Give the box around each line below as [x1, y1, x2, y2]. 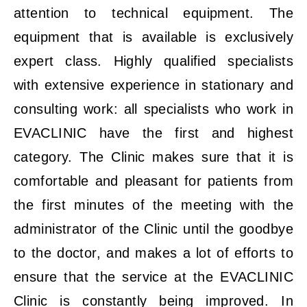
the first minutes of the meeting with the [14, 197, 293, 212]
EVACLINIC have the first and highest [14, 125, 293, 140]
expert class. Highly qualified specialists [14, 53, 293, 69]
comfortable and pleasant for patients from [14, 173, 293, 188]
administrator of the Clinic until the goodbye [14, 221, 293, 236]
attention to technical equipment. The [14, 5, 293, 21]
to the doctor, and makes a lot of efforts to [14, 245, 293, 260]
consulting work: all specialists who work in [14, 101, 293, 116]
